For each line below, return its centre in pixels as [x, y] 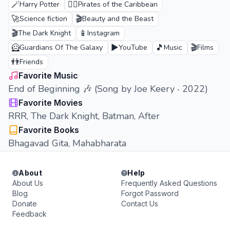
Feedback [30, 214]
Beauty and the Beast [118, 19]
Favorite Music [48, 75]
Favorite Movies [51, 103]
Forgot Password [150, 193]
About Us [28, 183]
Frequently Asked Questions [169, 183]
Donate [25, 204]
